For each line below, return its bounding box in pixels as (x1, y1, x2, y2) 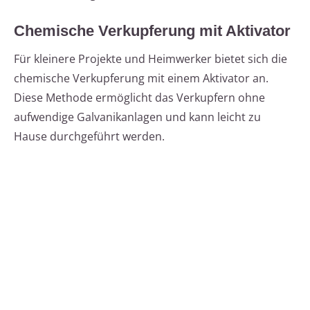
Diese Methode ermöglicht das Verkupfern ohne (14, 90, 265, 106)
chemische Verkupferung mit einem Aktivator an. (14, 71, 268, 86)
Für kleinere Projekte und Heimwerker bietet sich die (14, 51, 287, 67)
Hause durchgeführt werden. (14, 129, 165, 145)
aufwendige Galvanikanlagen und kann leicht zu (14, 109, 261, 125)
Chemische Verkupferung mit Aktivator (14, 22, 291, 40)
